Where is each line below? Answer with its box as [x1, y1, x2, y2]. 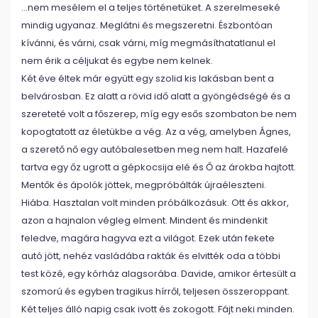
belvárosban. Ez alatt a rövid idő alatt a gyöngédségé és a [21, 89, 290, 103]
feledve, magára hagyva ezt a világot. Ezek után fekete [21, 231, 275, 245]
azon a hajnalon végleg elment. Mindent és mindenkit [21, 214, 268, 227]
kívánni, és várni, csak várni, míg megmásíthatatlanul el [21, 36, 275, 50]
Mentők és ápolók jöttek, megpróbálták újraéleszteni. [21, 178, 266, 192]
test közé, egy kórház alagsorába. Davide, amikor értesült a [21, 267, 296, 280]
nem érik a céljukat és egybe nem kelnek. [21, 54, 213, 67]
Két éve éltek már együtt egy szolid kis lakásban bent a [21, 72, 274, 85]
